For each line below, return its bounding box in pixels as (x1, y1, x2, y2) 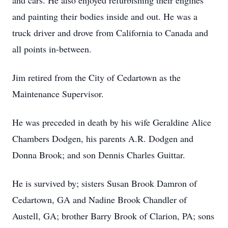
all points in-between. (12, 43, 92, 55)
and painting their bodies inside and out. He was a (12, 10, 197, 22)
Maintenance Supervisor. (12, 88, 104, 100)
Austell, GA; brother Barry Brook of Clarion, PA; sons (12, 210, 214, 222)
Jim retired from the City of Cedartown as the (12, 71, 181, 83)
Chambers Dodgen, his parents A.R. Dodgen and (12, 132, 193, 145)
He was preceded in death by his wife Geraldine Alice (12, 116, 211, 128)
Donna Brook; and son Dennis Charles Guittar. (12, 149, 185, 161)
